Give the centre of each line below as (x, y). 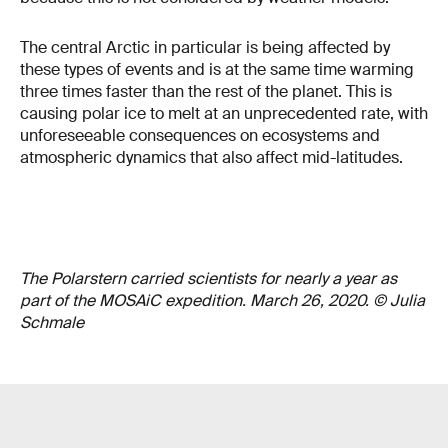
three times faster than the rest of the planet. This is (206, 91)
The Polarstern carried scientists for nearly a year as (208, 279)
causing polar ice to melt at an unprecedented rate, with (224, 113)
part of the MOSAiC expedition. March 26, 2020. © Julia (222, 301)
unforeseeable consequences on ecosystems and (200, 135)
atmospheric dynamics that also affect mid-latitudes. (211, 157)
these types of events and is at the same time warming (217, 69)
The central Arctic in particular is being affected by (205, 47)
